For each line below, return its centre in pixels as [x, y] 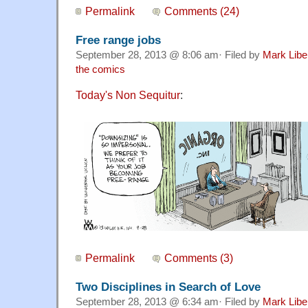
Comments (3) [199, 257]
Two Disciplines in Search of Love [168, 286]
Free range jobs [118, 40]
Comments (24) [202, 11]
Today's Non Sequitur [128, 95]
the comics [100, 70]
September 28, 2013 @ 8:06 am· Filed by [169, 55]
